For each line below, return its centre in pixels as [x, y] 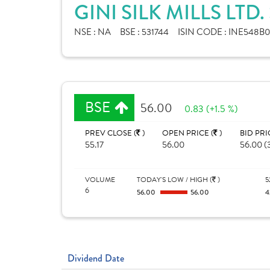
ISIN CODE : [203, 32]
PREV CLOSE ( [111, 133]
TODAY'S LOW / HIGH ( [174, 180]
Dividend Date [96, 258]
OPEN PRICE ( [188, 133]
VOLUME [100, 180]
